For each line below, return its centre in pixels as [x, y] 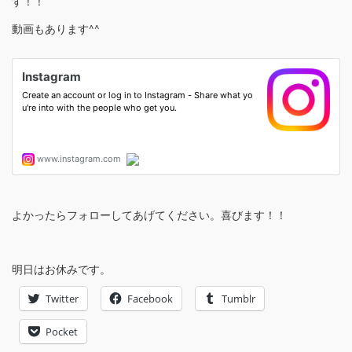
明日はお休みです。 [61, 268]
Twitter [62, 299]
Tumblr [238, 299]
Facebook [150, 299]
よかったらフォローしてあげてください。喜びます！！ [149, 214]
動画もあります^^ [56, 28]
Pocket [62, 332]
